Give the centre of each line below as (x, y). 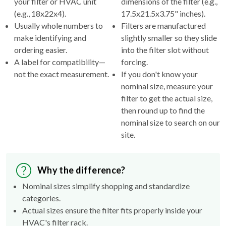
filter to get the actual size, (167, 98)
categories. (41, 198)
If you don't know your (159, 74)
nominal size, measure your (167, 86)
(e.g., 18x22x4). (40, 13)
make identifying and (50, 37)
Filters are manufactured (163, 25)
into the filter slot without (165, 49)
